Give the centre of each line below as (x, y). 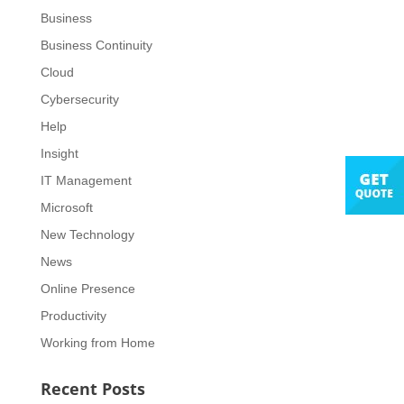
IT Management (86, 181)
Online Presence (87, 289)
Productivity (73, 316)
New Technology (87, 235)
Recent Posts (92, 389)
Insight (59, 154)
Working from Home (97, 343)
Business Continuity (96, 46)
